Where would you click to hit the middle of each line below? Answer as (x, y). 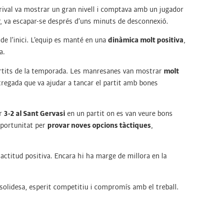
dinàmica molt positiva (146, 40)
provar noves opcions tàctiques (99, 125)
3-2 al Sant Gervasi (35, 113)
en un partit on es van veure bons (119, 113)
